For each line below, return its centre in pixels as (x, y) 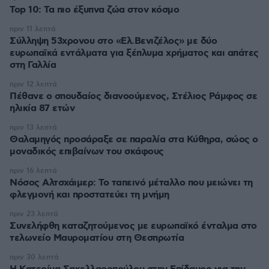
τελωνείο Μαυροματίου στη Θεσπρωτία (97, 238)
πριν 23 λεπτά (34, 214)
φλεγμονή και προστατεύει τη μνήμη (89, 195)
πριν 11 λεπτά (33, 29)
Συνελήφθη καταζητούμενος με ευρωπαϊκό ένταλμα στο (133, 226)
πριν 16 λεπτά (33, 171)
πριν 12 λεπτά (33, 84)
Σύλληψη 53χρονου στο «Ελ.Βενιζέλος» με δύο (113, 41)
